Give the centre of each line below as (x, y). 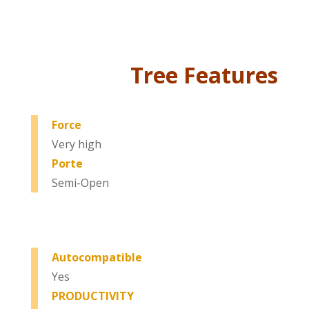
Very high (76, 144)
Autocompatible (97, 257)
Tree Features (205, 75)
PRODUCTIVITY (92, 296)
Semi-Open (80, 183)
